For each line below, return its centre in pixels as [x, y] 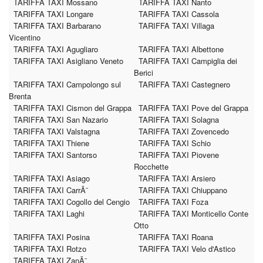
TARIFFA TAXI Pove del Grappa [193, 108]
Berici [144, 73]
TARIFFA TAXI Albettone [181, 49]
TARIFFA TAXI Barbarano [57, 26]
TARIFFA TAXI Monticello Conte [193, 213]
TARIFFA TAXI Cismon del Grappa [73, 108]
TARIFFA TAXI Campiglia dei [188, 61]
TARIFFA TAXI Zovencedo [184, 131]
